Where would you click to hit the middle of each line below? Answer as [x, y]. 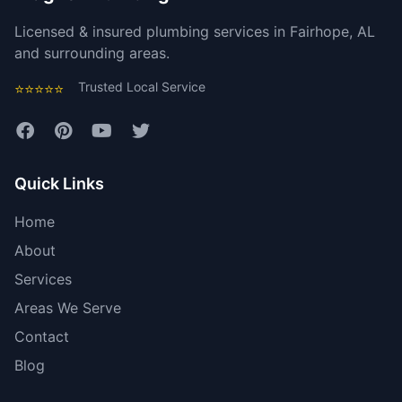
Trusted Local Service [142, 86]
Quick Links [59, 183]
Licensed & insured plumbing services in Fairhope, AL [195, 31]
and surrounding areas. [92, 52]
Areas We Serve [68, 307]
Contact [42, 336]
